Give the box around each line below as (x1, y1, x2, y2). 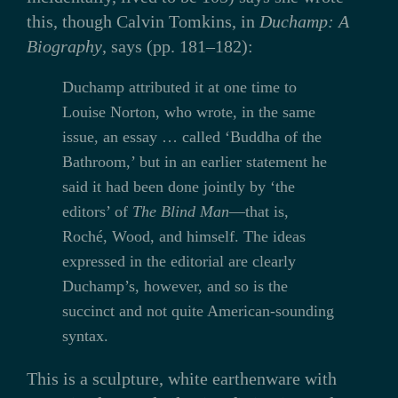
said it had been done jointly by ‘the (61, 177, 295, 195)
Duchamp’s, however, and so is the (61, 276, 288, 295)
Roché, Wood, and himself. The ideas (61, 227, 306, 245)
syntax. (61, 326, 108, 345)
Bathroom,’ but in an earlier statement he (61, 152, 327, 171)
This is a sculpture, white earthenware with (26, 368, 337, 388)
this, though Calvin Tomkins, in (26, 11, 259, 31)
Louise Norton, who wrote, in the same (61, 102, 315, 121)
